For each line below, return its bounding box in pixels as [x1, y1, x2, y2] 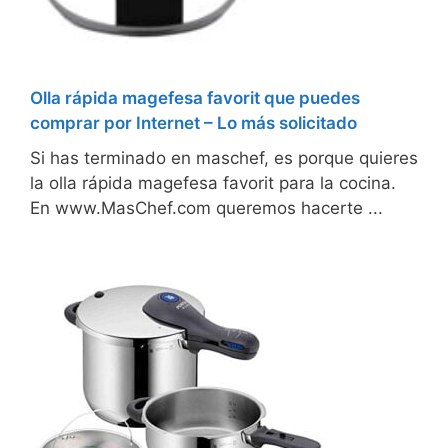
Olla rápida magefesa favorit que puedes [30, 88, 360, 109]
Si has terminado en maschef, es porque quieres [30, 148, 418, 169]
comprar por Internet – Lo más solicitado [30, 113, 357, 134]
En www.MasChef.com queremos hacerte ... [30, 198, 383, 219]
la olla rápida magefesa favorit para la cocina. [30, 173, 396, 194]
